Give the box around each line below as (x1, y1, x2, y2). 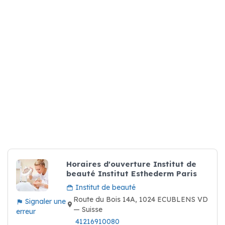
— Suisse (73, 205, 102, 214)
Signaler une (23, 197, 66, 206)
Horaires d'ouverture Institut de (66, 159, 196, 169)
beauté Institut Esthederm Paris (66, 169, 197, 178)
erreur (16, 207, 36, 216)
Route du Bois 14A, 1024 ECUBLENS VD (73, 195, 208, 204)
